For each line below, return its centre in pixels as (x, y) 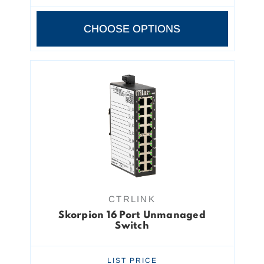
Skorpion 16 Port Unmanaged (132, 215)
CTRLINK (132, 199)
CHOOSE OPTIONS (132, 29)
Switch (132, 226)
